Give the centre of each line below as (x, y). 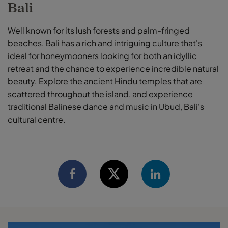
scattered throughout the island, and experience (100, 94)
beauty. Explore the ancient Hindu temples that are (105, 81)
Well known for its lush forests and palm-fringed (99, 30)
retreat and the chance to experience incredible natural (113, 68)
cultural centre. (37, 119)
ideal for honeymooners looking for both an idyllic (102, 55)
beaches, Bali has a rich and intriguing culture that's (105, 43)
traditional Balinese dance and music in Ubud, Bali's (106, 106)
